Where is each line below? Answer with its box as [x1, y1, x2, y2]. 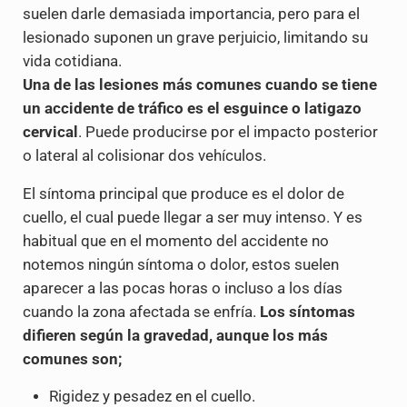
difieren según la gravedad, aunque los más [22, 327, 328, 345]
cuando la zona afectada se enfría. [22, 303, 260, 322]
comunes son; [22, 351, 122, 369]
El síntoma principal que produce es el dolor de [22, 185, 344, 203]
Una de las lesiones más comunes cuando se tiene [22, 76, 377, 94]
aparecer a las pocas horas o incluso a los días [22, 280, 342, 298]
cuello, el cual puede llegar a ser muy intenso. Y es [22, 209, 362, 227]
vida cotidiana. [22, 53, 122, 71]
